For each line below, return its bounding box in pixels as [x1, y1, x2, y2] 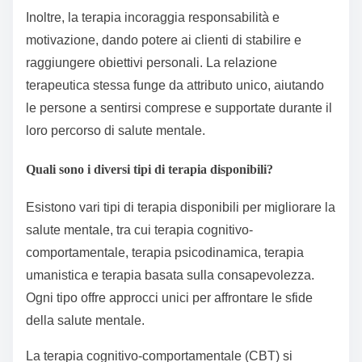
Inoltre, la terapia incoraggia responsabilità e [26, 11, 280, 25]
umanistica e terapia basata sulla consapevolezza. [26, 267, 314, 282]
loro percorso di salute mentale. [26, 124, 205, 138]
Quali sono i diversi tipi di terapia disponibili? [26, 162, 273, 176]
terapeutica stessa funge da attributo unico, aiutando [26, 78, 324, 93]
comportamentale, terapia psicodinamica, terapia [26, 245, 304, 259]
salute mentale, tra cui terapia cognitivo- [26, 222, 253, 237]
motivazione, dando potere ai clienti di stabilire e [26, 33, 301, 48]
